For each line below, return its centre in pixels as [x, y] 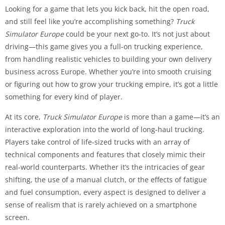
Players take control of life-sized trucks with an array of [97, 142]
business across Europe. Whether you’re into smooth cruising [108, 71]
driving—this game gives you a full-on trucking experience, [104, 46]
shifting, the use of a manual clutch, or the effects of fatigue [106, 179]
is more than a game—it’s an [171, 117]
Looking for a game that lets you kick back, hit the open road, [107, 9]
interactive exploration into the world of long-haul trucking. [105, 129]
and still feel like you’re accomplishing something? [90, 21]
